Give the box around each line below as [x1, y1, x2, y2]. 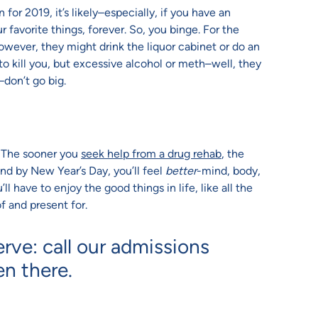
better [165, 164, 197, 178]
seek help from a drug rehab [81, 147, 221, 161]
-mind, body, [197, 164, 261, 178]
